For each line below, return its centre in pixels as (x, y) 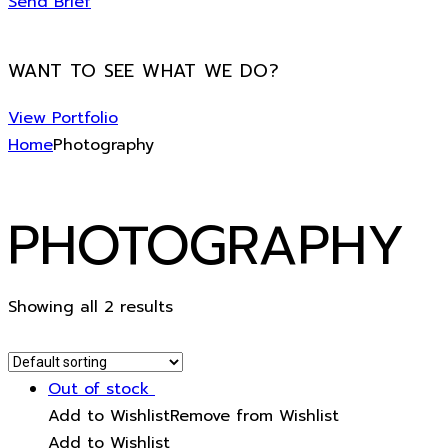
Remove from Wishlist (254, 416)
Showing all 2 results (90, 306)
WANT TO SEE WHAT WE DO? (144, 72)
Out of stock (98, 389)
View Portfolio (63, 117)
